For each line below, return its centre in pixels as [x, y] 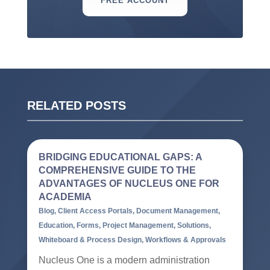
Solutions [193, 226]
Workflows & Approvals [185, 240]
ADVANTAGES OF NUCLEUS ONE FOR [129, 184]
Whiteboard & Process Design [90, 240]
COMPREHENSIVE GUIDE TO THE [117, 171]
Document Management [177, 211]
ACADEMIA [65, 197]
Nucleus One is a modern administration [124, 260]
